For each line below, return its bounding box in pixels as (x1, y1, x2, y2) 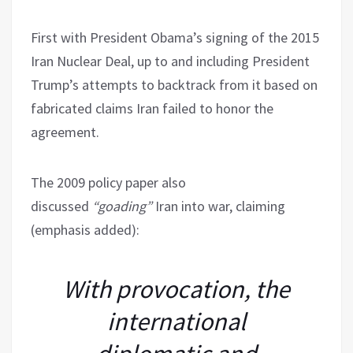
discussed (31, 196, 89, 215)
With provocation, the (63, 273, 290, 305)
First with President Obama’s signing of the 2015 (31, 28, 319, 46)
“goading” (89, 196, 152, 215)
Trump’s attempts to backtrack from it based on (31, 75, 318, 94)
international (107, 305, 246, 337)
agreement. (31, 122, 99, 141)
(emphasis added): (31, 220, 139, 239)
